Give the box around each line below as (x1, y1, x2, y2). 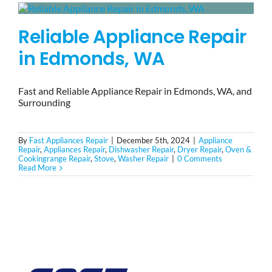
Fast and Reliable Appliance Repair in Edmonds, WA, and (18, 85, 252, 97)
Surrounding (18, 97, 70, 109)
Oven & (225, 144, 251, 155)
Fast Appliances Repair (29, 135, 108, 146)
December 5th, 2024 (117, 135, 190, 146)
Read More (18, 163, 56, 173)
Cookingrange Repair (18, 154, 90, 164)
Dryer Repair (177, 144, 222, 155)
